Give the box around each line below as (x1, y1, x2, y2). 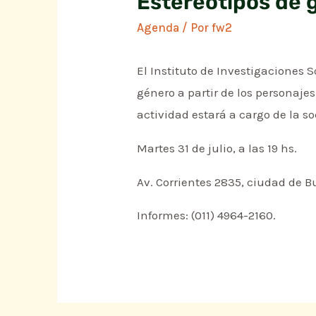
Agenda (137, 20, 180, 35)
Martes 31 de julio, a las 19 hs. (137, 140, 298, 155)
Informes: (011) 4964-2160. (137, 208, 276, 223)
